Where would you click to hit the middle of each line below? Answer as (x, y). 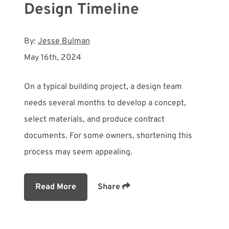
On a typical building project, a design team (103, 87)
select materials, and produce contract (94, 119)
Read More (55, 187)
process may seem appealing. (78, 152)
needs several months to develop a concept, (105, 103)
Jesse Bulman (64, 41)
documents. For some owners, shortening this (108, 136)
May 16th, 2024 (52, 58)
